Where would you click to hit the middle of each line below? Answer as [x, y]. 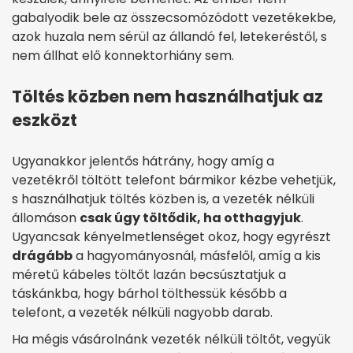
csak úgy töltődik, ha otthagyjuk [190, 218]
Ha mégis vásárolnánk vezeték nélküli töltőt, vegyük [171, 340]
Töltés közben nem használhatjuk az [167, 97]
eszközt [45, 121]
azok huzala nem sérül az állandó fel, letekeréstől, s [169, 37]
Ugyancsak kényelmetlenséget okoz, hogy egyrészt [171, 237]
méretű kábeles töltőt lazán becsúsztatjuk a [149, 275]
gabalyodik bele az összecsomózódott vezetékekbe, [174, 18]
